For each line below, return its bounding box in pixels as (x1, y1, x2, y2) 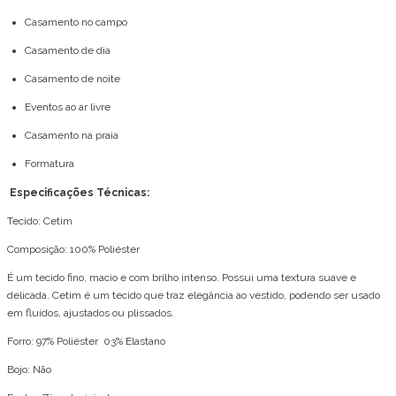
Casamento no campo (25, 16, 127, 29)
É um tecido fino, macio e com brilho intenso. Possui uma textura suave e (7, 271, 356, 285)
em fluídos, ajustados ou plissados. (7, 307, 174, 320)
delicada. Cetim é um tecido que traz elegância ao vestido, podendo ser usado (7, 289, 380, 302)
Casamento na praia (25, 129, 118, 142)
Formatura (25, 157, 74, 171)
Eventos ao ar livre (25, 101, 110, 114)
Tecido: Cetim (7, 215, 72, 228)
